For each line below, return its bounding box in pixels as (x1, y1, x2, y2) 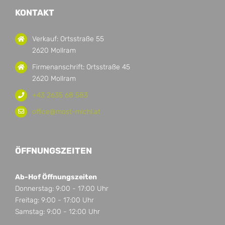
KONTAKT (15, 8, 54, 18)
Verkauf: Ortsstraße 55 (32, 35, 104, 44)
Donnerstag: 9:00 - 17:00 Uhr (15, 184, 108, 193)
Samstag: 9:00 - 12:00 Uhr (15, 207, 100, 216)
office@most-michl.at (32, 107, 100, 116)
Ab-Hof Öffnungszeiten (15, 173, 97, 182)
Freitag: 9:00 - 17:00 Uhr (15, 196, 94, 205)
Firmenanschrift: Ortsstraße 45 (32, 62, 130, 71)
